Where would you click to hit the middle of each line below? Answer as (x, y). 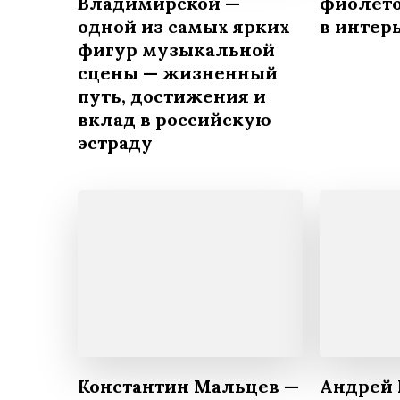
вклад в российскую (175, 120)
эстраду (115, 143)
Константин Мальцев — (188, 387)
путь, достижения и (172, 96)
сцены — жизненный (178, 73)
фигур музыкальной (176, 50)
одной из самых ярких (184, 27)
